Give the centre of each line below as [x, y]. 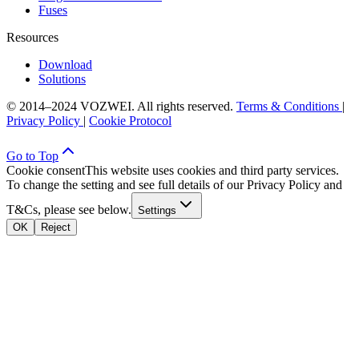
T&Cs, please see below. [69, 210]
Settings [157, 211]
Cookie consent [46, 171]
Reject [56, 228]
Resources [32, 38]
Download [65, 65]
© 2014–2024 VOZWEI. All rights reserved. [121, 107]
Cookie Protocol [130, 121]
